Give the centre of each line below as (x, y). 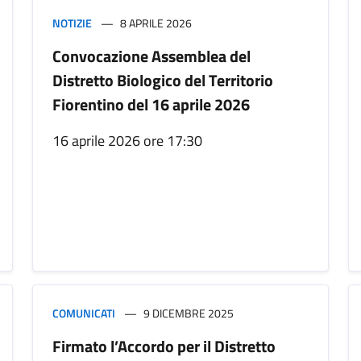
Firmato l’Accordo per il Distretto (164, 346)
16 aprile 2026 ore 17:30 (127, 141)
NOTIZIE (72, 23)
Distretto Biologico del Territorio (163, 81)
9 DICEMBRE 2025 (189, 313)
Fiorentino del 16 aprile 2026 (151, 105)
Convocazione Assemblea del (151, 56)
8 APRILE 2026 (156, 23)
